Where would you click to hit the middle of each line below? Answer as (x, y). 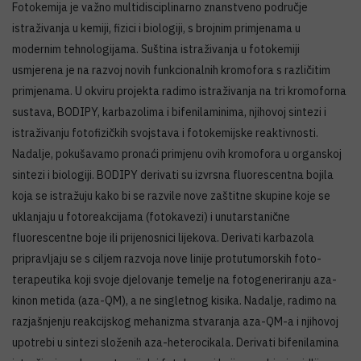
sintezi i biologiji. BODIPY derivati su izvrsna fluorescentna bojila (173, 174)
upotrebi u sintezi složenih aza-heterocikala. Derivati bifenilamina (176, 342)
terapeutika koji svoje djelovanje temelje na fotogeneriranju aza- (174, 279)
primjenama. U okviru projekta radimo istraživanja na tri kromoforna (179, 91)
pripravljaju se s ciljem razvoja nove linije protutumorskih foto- (167, 258)
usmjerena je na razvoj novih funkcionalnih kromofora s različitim (171, 70)
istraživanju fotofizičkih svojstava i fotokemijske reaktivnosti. (165, 133)
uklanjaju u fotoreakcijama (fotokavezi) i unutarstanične (151, 216)
